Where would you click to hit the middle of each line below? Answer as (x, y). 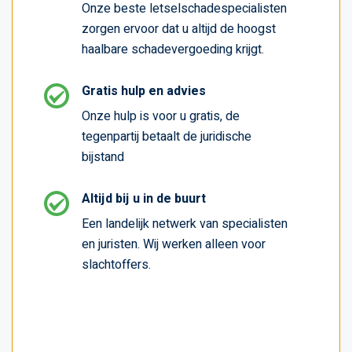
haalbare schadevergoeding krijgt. (173, 49)
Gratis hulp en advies (144, 91)
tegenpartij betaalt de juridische (167, 136)
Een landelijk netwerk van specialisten (185, 224)
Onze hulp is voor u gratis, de (161, 116)
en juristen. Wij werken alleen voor (174, 244)
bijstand (103, 157)
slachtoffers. (116, 264)
